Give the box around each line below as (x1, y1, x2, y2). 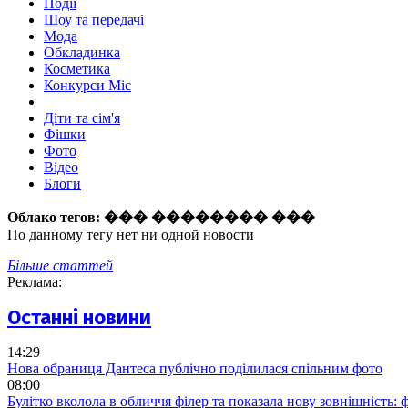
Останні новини (7, 304, 151, 330)
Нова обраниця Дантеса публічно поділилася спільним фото (7, 360, 382, 376)
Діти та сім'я (44, 110, 120, 127)
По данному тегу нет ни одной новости (7, 227, 254, 243)
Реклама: (7, 274, 62, 291)
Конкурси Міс (44, 77, 131, 94)
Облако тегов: (7, 209, 104, 226)
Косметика (44, 61, 110, 77)
